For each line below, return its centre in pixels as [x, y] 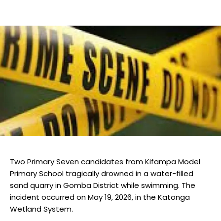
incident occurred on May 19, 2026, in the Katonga [100, 197]
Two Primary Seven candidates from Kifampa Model [105, 162]
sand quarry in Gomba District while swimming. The [103, 185]
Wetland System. [41, 209]
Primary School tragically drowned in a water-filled [102, 174]
